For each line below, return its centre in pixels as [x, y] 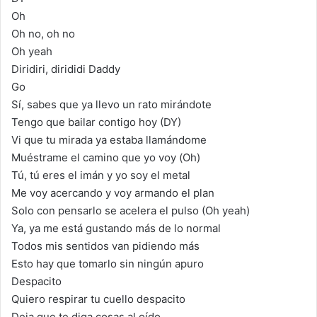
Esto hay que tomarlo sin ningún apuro [108, 263]
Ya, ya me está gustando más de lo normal [116, 228]
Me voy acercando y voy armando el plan [113, 192]
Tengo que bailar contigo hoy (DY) [96, 122]
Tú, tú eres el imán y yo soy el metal [101, 175]
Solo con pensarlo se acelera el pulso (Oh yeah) [131, 210]
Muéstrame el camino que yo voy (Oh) [106, 157]
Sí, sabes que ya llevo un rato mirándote [111, 104]
